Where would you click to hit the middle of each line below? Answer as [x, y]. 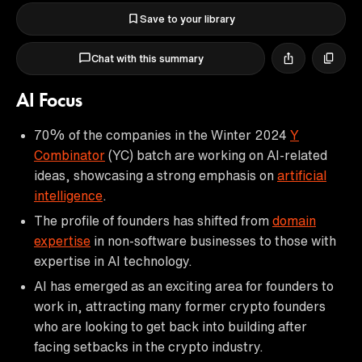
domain [294, 220]
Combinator [69, 155]
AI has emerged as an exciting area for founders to [184, 286]
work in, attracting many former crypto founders [180, 306]
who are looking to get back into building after [170, 326]
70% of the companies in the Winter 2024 [162, 135]
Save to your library [187, 19]
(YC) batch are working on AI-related [216, 155]
